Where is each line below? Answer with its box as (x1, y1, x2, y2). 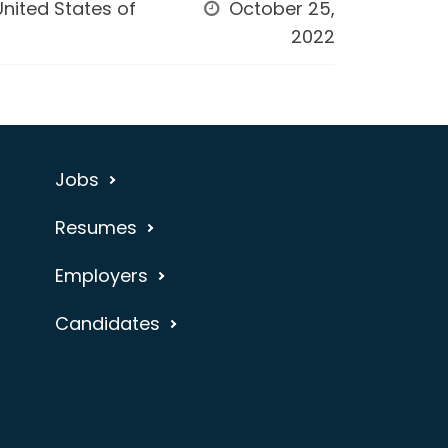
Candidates (54, 311, 160, 336)
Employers (54, 263, 148, 288)
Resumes (54, 215, 137, 240)
